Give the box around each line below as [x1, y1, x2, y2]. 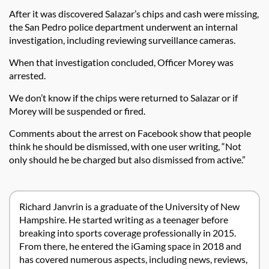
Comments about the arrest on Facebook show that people [9, 127, 251, 139]
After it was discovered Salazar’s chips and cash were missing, [9, 7, 259, 19]
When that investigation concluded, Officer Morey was [9, 56, 234, 68]
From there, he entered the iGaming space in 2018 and [19, 240, 241, 252]
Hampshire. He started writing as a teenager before [19, 214, 228, 225]
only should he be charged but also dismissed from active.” [9, 153, 246, 165]
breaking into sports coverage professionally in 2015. [19, 227, 236, 238]
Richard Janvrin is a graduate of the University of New [19, 201, 240, 212]
